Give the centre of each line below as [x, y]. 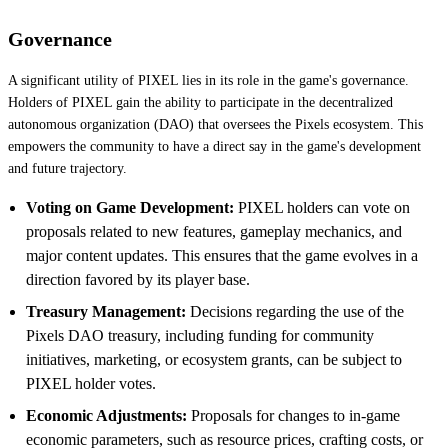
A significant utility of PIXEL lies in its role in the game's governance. [208, 80]
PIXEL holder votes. [91, 383]
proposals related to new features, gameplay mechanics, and [214, 231]
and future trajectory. [67, 168]
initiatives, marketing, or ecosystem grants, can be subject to [214, 359]
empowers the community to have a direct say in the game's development [214, 146]
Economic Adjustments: [106, 415]
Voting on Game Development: [130, 207]
